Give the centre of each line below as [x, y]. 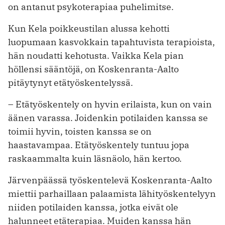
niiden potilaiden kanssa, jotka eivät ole [93, 207]
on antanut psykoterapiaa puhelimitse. [91, 7]
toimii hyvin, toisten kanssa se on [80, 132]
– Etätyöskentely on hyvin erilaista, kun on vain [110, 104]
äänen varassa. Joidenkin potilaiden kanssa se [108, 118]
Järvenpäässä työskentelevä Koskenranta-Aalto [110, 180]
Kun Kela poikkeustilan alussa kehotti [89, 29]
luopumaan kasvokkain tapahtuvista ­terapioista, [111, 42]
